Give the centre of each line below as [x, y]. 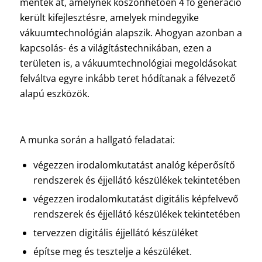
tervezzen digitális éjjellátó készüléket [116, 232]
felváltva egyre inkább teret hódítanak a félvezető [127, 79]
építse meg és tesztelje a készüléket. [112, 251]
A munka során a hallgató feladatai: [97, 140]
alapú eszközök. [54, 94]
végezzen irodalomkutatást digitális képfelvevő [136, 199]
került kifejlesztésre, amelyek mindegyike [109, 18]
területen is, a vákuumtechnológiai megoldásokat [128, 63]
